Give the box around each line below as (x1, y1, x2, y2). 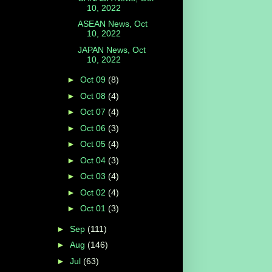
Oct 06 (80, 123, 108, 133)
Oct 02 (80, 187, 108, 197)
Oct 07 (80, 107, 108, 117)
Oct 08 (80, 90, 108, 101)
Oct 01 (80, 203, 108, 214)
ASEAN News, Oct (77, 19, 148, 29)
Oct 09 (80, 75, 108, 85)
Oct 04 (80, 155, 108, 165)
